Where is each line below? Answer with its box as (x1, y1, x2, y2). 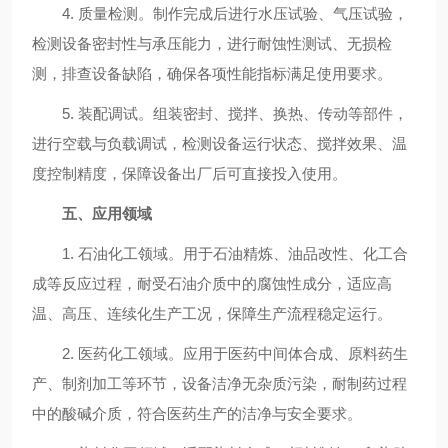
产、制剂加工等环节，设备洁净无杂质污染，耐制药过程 (32, 375, 407, 392)
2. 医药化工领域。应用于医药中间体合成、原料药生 (32, 345, 408, 362)
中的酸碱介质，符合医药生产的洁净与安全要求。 (32, 405, 362, 422)
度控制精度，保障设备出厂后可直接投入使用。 (32, 165, 347, 182)
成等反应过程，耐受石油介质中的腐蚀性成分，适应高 (32, 275, 392, 292)
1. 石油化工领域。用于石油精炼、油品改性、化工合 (32, 245, 408, 262)
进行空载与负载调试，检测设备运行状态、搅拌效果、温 (32, 135, 407, 152)
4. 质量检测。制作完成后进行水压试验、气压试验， (32, 5, 408, 22)
